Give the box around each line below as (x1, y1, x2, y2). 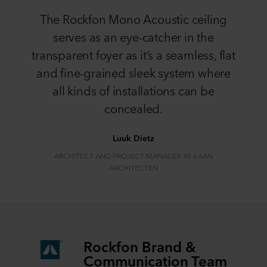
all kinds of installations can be (52, 81, 215, 98)
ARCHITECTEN (109, 162, 158, 173)
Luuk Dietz (113, 131, 154, 144)
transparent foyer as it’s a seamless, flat (32, 45, 235, 63)
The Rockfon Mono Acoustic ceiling (39, 10, 228, 27)
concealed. (104, 99, 163, 116)
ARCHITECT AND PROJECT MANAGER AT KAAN (54, 150, 213, 161)
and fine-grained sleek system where (36, 63, 231, 80)
